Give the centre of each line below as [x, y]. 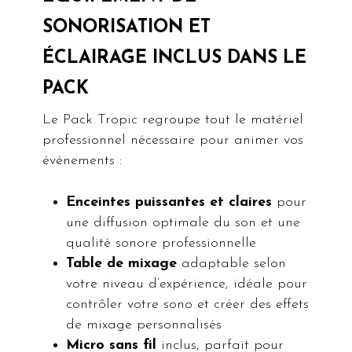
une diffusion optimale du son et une [183, 223]
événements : [82, 161]
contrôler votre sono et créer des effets [188, 305]
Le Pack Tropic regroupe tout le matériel [173, 120]
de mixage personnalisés [144, 325]
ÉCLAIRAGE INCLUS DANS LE [175, 59]
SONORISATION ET [127, 28]
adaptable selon [232, 264]
